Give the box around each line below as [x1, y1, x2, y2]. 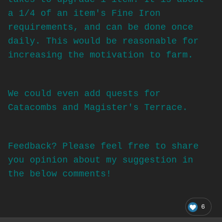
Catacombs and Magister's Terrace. [8, 103, 188, 113]
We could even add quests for [8, 89, 161, 99]
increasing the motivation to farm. [8, 50, 199, 60]
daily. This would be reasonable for [8, 36, 199, 47]
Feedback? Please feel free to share [8, 141, 199, 152]
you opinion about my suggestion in [8, 155, 193, 166]
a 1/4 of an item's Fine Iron [8, 8, 161, 19]
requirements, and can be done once [8, 22, 193, 33]
